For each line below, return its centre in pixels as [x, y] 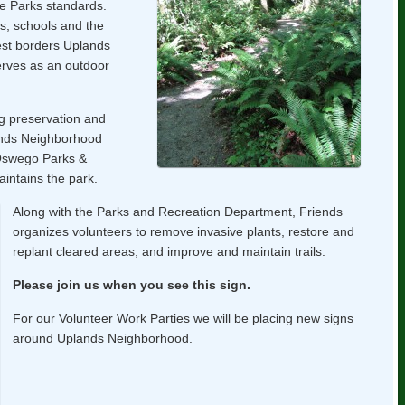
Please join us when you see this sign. [131, 284]
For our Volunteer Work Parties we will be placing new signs [183, 318]
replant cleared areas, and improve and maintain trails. [169, 251]
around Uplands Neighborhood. [102, 338]
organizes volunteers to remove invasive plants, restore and [183, 231]
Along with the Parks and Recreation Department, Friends [177, 211]
